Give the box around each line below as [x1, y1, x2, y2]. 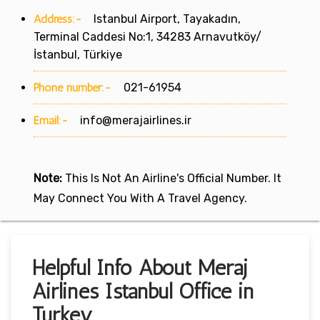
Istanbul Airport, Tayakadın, [82, 11, 241, 26]
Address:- [34, 11, 82, 26]
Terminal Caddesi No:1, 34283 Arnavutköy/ [34, 29, 261, 44]
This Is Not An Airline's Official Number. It [62, 171, 281, 185]
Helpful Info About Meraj [32, 254, 248, 281]
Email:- [34, 113, 69, 127]
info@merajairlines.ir [80, 113, 191, 127]
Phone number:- [34, 80, 115, 94]
